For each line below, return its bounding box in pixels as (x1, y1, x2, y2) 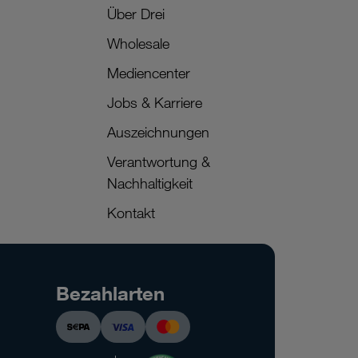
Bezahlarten (56, 281, 165, 305)
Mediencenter (106, 64, 190, 82)
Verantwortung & (106, 153, 210, 171)
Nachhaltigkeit (106, 174, 193, 193)
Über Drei (106, 5, 165, 23)
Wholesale (106, 34, 169, 53)
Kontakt (106, 204, 155, 222)
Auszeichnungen (106, 123, 209, 141)
